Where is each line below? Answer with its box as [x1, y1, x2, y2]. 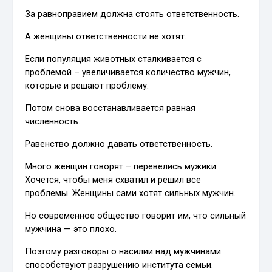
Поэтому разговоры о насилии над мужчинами [25, 246, 222, 257]
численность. [25, 116, 81, 127]
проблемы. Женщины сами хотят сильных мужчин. [25, 188, 236, 199]
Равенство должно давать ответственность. [25, 138, 213, 150]
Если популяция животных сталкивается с [25, 53, 202, 65]
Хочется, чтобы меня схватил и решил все [25, 174, 202, 186]
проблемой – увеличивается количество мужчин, [25, 67, 231, 78]
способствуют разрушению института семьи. [25, 259, 214, 271]
